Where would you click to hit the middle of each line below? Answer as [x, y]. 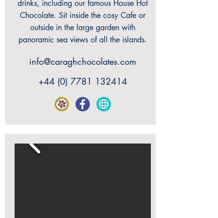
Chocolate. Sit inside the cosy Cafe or [83, 15]
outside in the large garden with [83, 27]
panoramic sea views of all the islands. [83, 40]
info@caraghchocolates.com [83, 61]
